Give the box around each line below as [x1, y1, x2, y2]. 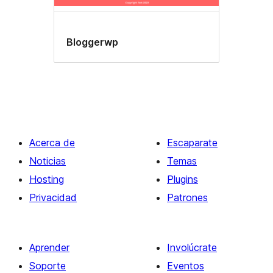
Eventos [167, 259, 204, 272]
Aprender [29, 241, 69, 253]
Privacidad [29, 191, 77, 204]
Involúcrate [167, 241, 217, 253]
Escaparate [167, 136, 218, 149]
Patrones [167, 191, 208, 204]
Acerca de [29, 136, 75, 149]
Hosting [29, 172, 64, 185]
